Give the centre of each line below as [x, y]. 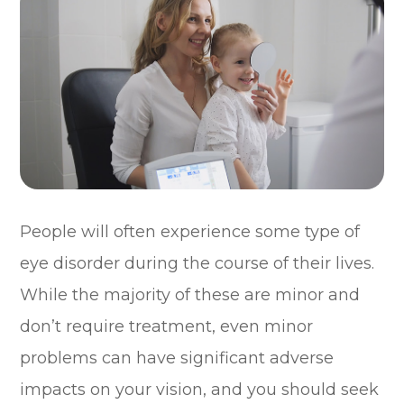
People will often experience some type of [190, 231]
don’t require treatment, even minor [167, 326]
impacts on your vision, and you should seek [200, 389]
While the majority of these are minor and [190, 294]
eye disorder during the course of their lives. [197, 263]
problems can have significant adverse [177, 358]
